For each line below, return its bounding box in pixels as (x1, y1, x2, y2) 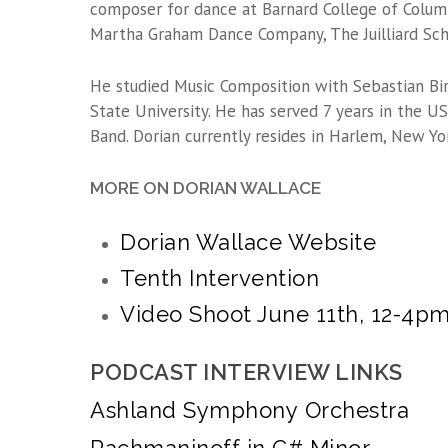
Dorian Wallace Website (120, 229, 376, 255)
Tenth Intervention (120, 265, 319, 291)
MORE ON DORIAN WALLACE (90, 178, 321, 198)
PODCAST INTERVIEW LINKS (90, 359, 403, 385)
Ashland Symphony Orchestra (90, 397, 409, 423)
